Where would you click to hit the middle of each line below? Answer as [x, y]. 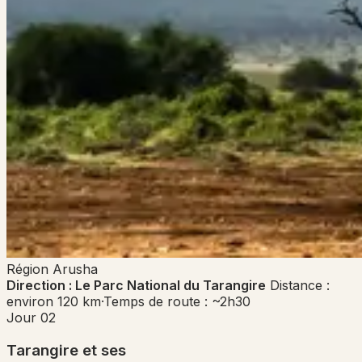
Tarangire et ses [66, 351]
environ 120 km [54, 302]
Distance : [300, 286]
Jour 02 [31, 318]
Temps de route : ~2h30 [177, 302]
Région [27, 269]
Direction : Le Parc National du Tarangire [136, 286]
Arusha [75, 269]
